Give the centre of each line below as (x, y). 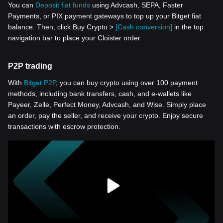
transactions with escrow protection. (64, 126)
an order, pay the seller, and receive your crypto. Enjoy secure (106, 115)
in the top (188, 27)
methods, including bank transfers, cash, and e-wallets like (100, 94)
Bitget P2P (40, 83)
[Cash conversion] (144, 27)
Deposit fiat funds (63, 5)
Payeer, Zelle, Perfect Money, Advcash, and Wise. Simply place (107, 105)
